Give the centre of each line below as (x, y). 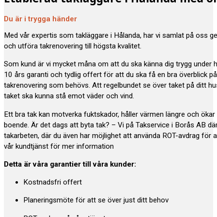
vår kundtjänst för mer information (59, 146)
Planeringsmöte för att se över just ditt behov (96, 200)
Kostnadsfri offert (53, 182)
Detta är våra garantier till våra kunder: (70, 164)
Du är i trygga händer (40, 19)
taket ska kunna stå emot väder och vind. (69, 96)
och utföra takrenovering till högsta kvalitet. (73, 46)
